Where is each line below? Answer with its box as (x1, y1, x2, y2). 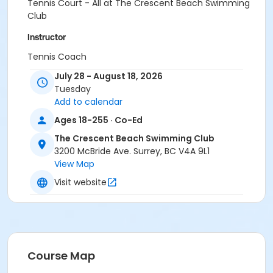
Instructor (27, 32, 66, 42)
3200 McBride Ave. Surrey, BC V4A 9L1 (54, 145, 210, 158)
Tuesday (54, 83, 91, 96)
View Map (54, 158, 94, 171)
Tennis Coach (27, 51, 87, 63)
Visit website (54, 175, 107, 188)
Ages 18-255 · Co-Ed (54, 113, 143, 126)
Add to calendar (54, 96, 122, 108)
